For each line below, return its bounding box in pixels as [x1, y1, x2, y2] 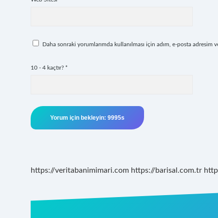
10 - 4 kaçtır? [31, 65, 65, 71]
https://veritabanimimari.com [31, 166, 129, 174]
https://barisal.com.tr [131, 166, 202, 174]
